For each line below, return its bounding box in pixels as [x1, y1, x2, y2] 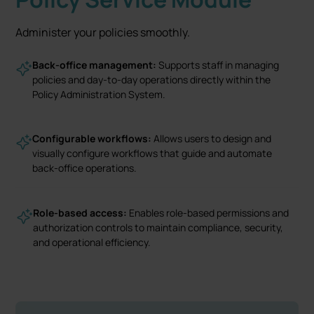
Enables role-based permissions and [129, 206, 289, 219]
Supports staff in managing [158, 58, 280, 71]
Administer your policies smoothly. [15, 25, 191, 40]
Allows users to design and [153, 132, 272, 145]
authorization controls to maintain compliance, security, [33, 221, 284, 234]
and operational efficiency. [33, 235, 151, 249]
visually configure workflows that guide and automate [32, 146, 273, 160]
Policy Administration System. [32, 88, 166, 101]
